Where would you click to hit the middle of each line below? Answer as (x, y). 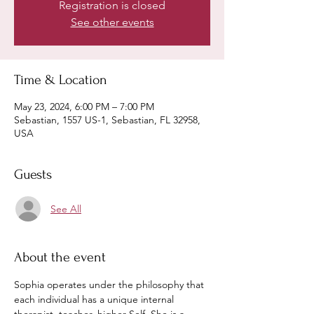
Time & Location (61, 80)
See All (66, 209)
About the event (60, 257)
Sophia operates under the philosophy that (110, 285)
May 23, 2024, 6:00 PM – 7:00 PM (84, 107)
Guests (33, 175)
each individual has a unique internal (95, 299)
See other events (112, 22)
